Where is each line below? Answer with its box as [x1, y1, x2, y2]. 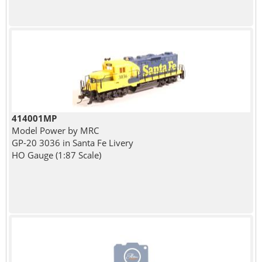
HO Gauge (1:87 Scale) [11, 149, 101, 161]
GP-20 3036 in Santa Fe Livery [11, 137, 133, 149]
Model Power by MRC [11, 125, 99, 137]
